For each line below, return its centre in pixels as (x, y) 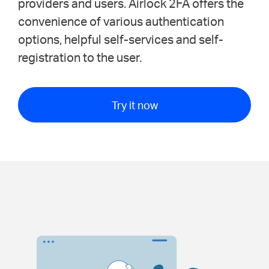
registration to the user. (80, 57)
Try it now (134, 104)
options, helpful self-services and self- (121, 39)
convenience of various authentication (121, 21)
